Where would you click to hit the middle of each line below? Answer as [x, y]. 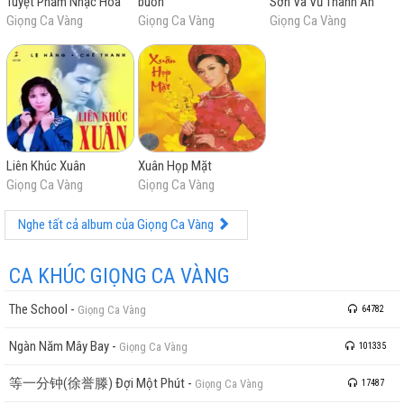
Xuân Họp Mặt [174, 165]
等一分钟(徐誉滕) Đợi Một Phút [97, 383]
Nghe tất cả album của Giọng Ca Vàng [117, 225]
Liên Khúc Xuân [46, 165]
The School [38, 309]
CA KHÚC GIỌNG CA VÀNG [119, 276]
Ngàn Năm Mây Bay [59, 346]
